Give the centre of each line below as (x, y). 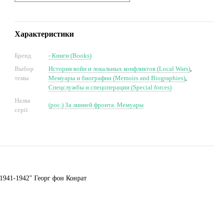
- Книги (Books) (70, 55)
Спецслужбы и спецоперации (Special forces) (110, 87)
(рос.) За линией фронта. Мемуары (96, 105)
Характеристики (44, 34)
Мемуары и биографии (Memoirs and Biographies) (117, 78)
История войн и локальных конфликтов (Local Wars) (119, 69)
